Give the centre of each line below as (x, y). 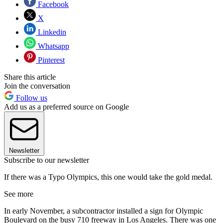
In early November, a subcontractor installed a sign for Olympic (104, 211)
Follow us (31, 98)
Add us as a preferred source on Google (66, 107)
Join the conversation (37, 86)
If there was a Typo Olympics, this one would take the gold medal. (108, 177)
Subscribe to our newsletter (47, 160)
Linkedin (51, 32)
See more (19, 194)
